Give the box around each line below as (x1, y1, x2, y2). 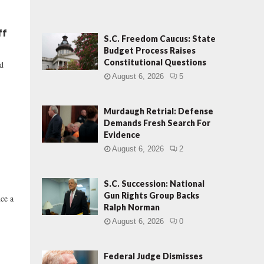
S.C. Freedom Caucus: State (104, 34, 216, 44)
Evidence (104, 130, 140, 140)
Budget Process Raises (104, 45, 196, 55)
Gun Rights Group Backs (104, 190, 199, 200)
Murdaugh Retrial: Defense (104, 106, 213, 116)
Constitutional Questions (104, 57, 206, 67)
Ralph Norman (104, 202, 160, 212)
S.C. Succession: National (104, 179, 204, 189)
